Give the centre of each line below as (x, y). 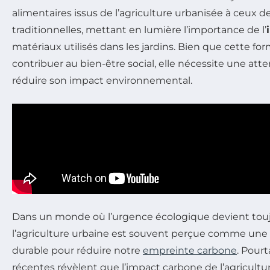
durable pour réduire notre (77, 250)
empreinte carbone (190, 250)
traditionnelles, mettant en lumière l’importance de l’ (139, 30)
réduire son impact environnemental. (102, 80)
